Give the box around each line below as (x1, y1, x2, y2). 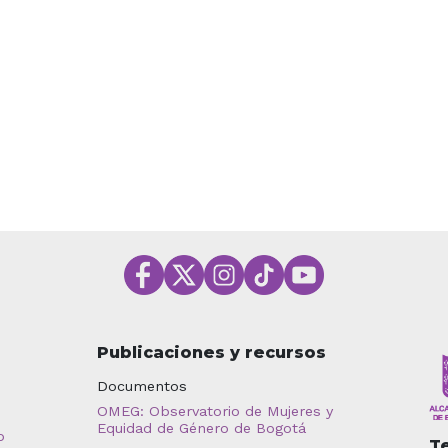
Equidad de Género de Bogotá (96, 419, 306, 436)
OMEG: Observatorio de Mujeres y (96, 402, 333, 419)
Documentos (96, 377, 187, 394)
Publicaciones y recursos (96, 342, 326, 362)
